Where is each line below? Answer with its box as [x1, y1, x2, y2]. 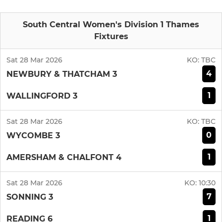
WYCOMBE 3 [6, 130, 60, 140]
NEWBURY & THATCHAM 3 [6, 69, 117, 79]
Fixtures [94, 32, 128, 42]
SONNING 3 [6, 192, 53, 202]
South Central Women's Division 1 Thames [23, 20, 199, 30]
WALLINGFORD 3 [6, 91, 77, 101]
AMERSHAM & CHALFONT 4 [6, 152, 121, 162]
